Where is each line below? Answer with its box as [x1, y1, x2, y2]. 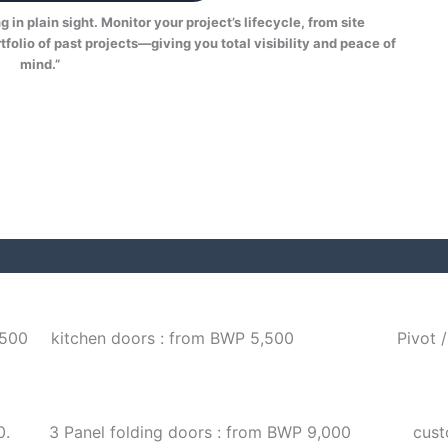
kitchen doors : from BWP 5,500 [50, 327, 294, 348]
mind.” [19, 56, 60, 73]
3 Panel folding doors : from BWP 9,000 [49, 421, 352, 442]
